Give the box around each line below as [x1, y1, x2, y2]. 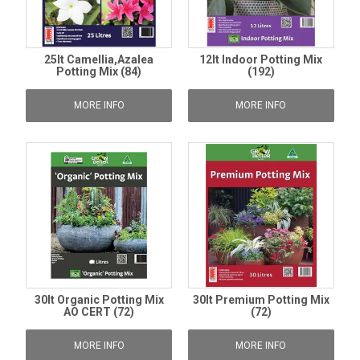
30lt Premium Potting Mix [192, 292, 329, 306]
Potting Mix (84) [56, 64, 142, 78]
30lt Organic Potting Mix [34, 292, 164, 306]
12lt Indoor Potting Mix [199, 52, 323, 66]
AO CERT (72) [63, 305, 135, 318]
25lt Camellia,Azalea [44, 52, 154, 66]
